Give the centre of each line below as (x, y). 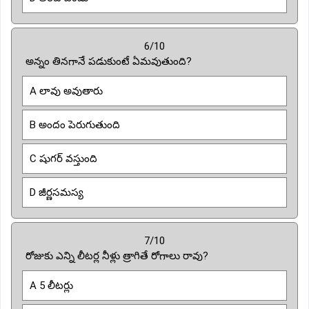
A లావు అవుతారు (66, 91)
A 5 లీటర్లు (51, 285)
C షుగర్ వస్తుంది (63, 158)
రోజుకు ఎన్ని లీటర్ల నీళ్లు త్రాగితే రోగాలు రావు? (117, 256)
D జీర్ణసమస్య (57, 192)
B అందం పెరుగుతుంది (75, 124)
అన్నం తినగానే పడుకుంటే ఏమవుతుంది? (109, 61)
